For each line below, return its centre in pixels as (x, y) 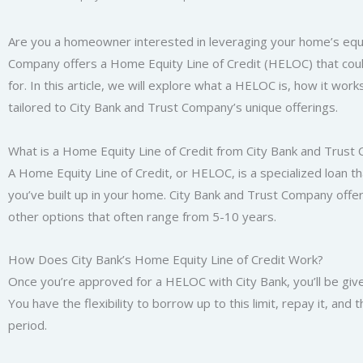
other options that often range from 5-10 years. (142, 216)
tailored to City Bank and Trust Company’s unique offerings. (173, 107)
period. (28, 325)
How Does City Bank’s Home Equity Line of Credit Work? (166, 259)
